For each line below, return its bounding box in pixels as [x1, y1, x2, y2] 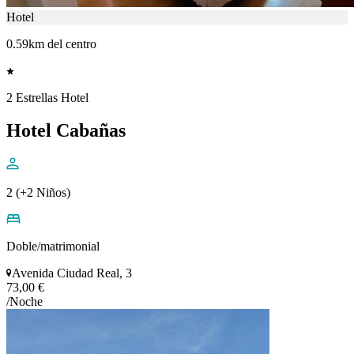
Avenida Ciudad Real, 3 [12, 266, 132, 281]
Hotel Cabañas [6, 120, 126, 141]
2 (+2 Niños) [6, 186, 70, 200]
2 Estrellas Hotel [6, 90, 88, 104]
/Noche [6, 295, 43, 309]
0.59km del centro [6, 36, 96, 51]
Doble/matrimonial [6, 239, 100, 254]
